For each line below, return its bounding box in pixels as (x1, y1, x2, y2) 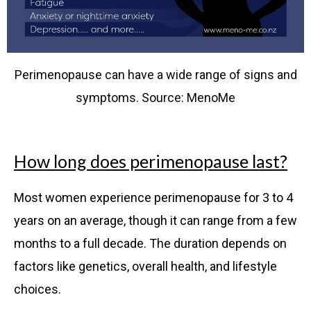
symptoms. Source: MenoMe (76, 90, 235, 105)
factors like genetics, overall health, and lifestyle (14, 259, 277, 274)
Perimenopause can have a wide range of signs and (14, 67, 297, 82)
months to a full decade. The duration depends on (14, 236, 287, 251)
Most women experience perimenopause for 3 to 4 (14, 190, 293, 205)
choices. (14, 282, 61, 297)
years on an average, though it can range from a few (14, 213, 297, 228)
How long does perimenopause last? (14, 151, 287, 172)
